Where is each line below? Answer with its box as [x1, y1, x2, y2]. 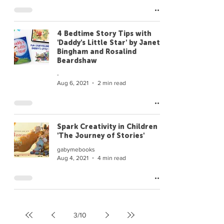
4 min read [97, 154, 126, 161]
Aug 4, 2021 [57, 154, 88, 161]
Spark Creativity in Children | [57, 122, 161, 131]
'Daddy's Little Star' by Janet [57, 38, 160, 47]
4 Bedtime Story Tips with [57, 29, 151, 38]
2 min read [97, 79, 126, 86]
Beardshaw [57, 56, 97, 65]
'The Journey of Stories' [57, 131, 144, 140]
